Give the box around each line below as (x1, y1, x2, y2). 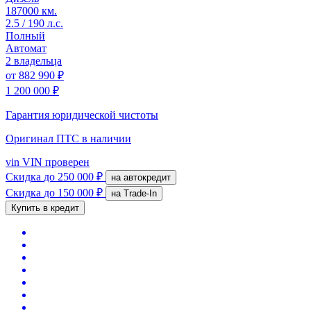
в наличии (82, 132, 131, 144)
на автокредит (124, 171, 171, 183)
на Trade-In (124, 187, 157, 199)
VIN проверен (19, 155, 90, 168)
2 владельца (6, 54, 62, 67)
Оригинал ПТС (6, 132, 82, 144)
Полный (6, 29, 45, 42)
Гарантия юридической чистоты (6, 108, 158, 121)
